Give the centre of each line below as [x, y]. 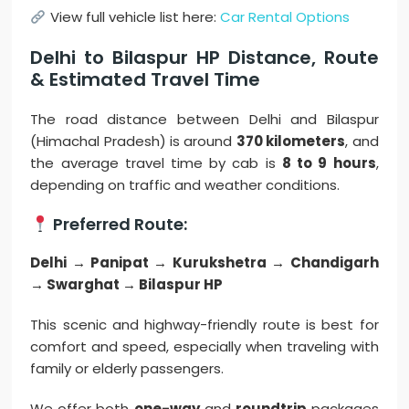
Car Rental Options [284, 17]
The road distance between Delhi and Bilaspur [204, 120]
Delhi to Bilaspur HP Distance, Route [204, 58]
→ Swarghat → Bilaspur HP [127, 285]
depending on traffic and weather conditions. [185, 185]
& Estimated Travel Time [146, 80]
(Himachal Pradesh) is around [133, 142]
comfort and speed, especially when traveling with [204, 347]
